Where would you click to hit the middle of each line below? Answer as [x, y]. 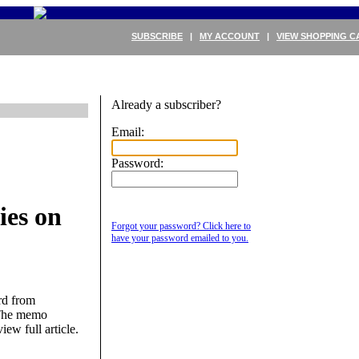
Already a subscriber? [166, 105]
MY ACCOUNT [230, 36]
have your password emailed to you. [180, 238]
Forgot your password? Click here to [181, 226]
